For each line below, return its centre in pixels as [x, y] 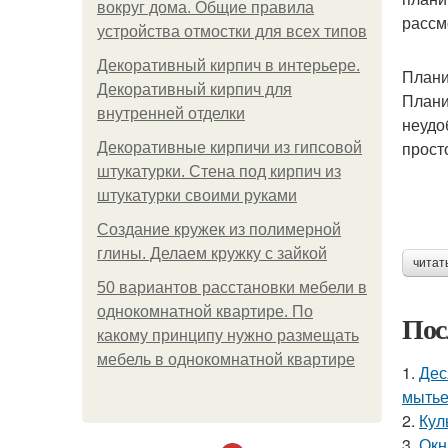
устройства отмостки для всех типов [232, 31]
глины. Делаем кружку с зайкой [212, 253]
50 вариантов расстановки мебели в [232, 287]
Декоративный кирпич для [194, 89]
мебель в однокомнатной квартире [226, 359]
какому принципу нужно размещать [228, 335]
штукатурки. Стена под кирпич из [219, 171]
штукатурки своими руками [197, 195]
